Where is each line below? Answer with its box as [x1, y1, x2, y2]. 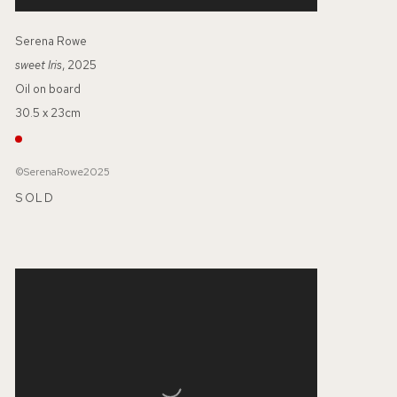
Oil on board [14, 81, 81, 97]
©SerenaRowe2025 [14, 164, 110, 179]
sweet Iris [14, 57, 62, 73]
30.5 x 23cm [14, 105, 81, 121]
